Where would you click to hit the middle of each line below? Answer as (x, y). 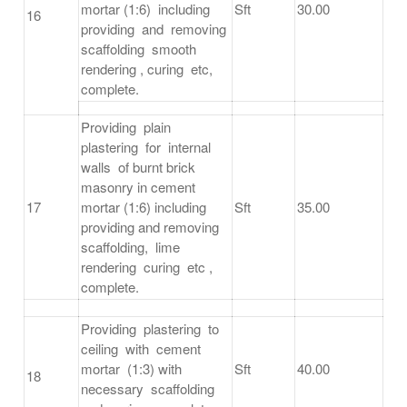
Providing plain (128, 127)
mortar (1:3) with (133, 369)
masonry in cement (140, 187)
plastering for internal (148, 147)
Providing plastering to (152, 329)
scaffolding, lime (132, 247)
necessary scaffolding (149, 389)
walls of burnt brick (138, 167)
